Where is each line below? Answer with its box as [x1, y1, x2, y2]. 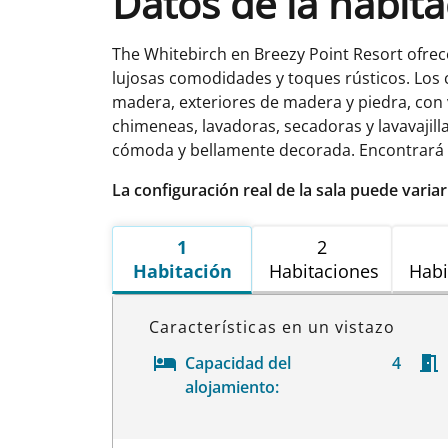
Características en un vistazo [149, 315, 396, 338]
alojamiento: [184, 375, 279, 398]
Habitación [132, 258, 232, 283]
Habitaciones [269, 258, 379, 283]
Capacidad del [184, 351, 291, 374]
